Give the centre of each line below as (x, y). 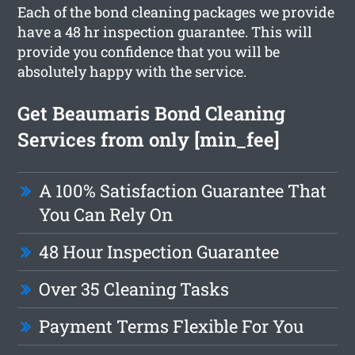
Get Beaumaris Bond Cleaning (152, 113)
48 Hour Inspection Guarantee (159, 251)
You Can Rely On (106, 214)
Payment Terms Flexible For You (172, 326)
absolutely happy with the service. (132, 71)
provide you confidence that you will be (149, 51)
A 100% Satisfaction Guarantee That (183, 190)
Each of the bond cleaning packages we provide (176, 11)
